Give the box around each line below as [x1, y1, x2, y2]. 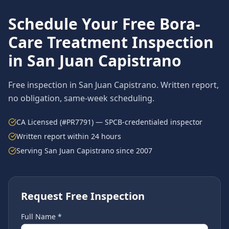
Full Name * [21, 212, 62, 221]
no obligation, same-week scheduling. [8, 93, 154, 104]
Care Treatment [8, 32, 128, 53]
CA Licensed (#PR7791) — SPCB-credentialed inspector [16, 117, 202, 127]
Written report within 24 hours [16, 131, 121, 141]
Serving [16, 146, 44, 155]
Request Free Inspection [21, 189, 145, 203]
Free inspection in [8, 79, 79, 90]
